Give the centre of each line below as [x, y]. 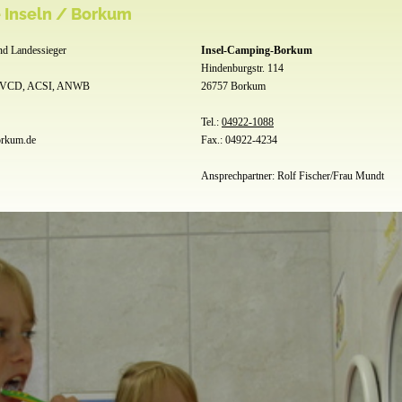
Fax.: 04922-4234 [239, 140]
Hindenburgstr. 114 [242, 68]
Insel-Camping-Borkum [257, 50]
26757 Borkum [233, 86]
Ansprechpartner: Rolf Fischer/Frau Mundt [293, 176]
